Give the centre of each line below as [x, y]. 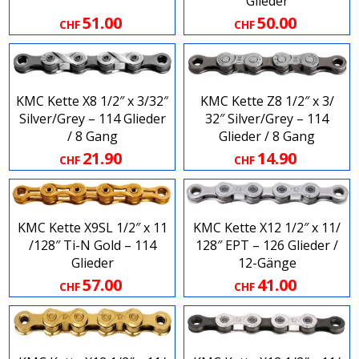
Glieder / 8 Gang [267, 137]
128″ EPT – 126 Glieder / [267, 246]
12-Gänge [267, 263]
